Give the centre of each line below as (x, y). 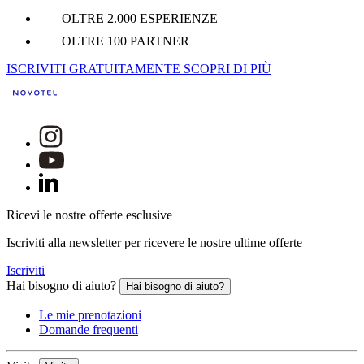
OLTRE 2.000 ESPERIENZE (140, 18)
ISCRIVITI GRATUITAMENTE (95, 68)
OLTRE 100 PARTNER (126, 41)
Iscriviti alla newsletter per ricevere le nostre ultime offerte (154, 242)
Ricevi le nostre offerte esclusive (89, 214)
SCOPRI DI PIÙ (227, 68)
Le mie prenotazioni (90, 314)
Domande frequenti (89, 329)
